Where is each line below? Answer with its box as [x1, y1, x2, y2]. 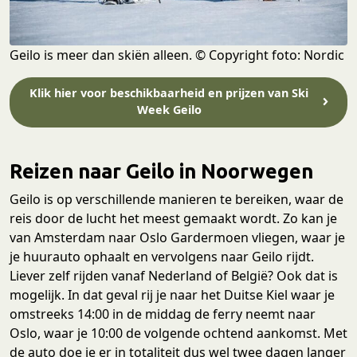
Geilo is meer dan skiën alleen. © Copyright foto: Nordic [10, 45, 344, 64]
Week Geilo [136, 102, 202, 118]
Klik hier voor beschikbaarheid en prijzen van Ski [29, 85, 309, 101]
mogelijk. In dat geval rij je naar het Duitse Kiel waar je [10, 286, 335, 304]
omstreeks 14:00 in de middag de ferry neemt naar [10, 305, 316, 324]
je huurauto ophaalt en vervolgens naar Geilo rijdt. [10, 248, 314, 266]
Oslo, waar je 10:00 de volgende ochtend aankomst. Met [10, 324, 347, 343]
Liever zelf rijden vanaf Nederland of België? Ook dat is [10, 267, 338, 285]
